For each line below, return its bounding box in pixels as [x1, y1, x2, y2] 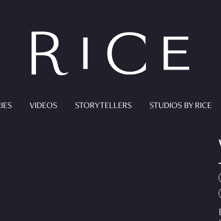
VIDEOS [29, 102, 57, 111]
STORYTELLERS [74, 102, 132, 111]
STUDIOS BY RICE [149, 102, 212, 111]
